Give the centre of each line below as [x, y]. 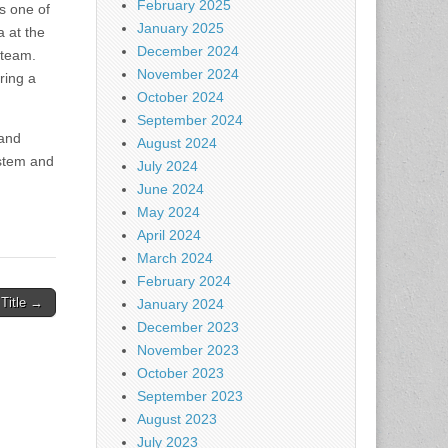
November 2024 [188, 74]
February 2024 [184, 281]
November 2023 [188, 350]
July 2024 [167, 166]
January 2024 [180, 304]
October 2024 [180, 97]
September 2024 [190, 120]
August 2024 [177, 143]
